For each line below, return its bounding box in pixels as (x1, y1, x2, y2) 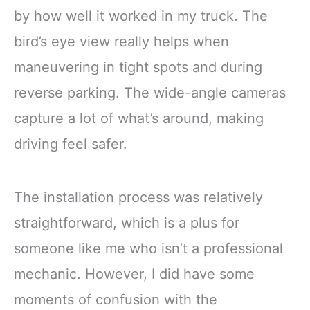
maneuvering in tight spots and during (14, 59, 262, 76)
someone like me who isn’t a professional (14, 240, 283, 257)
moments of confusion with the (14, 291, 217, 309)
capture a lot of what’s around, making (14, 110, 264, 127)
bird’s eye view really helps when (14, 33, 229, 51)
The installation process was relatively (14, 189, 263, 206)
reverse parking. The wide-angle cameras (14, 84, 286, 102)
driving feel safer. (14, 136, 127, 153)
